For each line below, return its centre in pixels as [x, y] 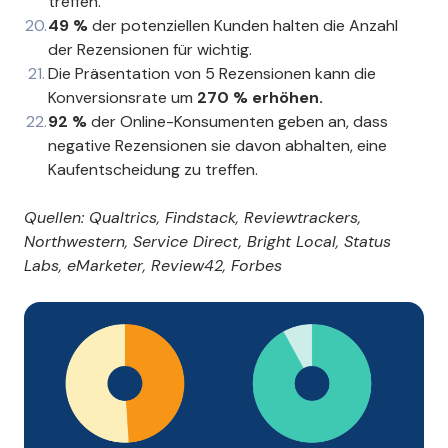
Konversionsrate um [122, 97]
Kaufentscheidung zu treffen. [153, 169]
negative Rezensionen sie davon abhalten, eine [217, 145]
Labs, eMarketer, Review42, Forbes [153, 265]
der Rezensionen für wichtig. [150, 49]
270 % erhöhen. [260, 97]
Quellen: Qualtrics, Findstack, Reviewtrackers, [192, 217]
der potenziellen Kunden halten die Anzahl [245, 25]
